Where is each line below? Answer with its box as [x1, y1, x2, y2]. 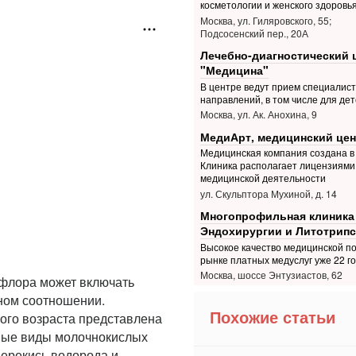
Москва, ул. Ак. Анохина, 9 [199, 107, 317, 122]
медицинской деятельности [199, 171, 326, 185]
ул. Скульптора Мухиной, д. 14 [199, 186, 337, 200]
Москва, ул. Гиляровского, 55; [199, 13, 331, 27]
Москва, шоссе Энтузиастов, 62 [199, 268, 342, 282]
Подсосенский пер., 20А [199, 25, 308, 40]
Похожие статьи [210, 308, 335, 327]
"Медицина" [199, 62, 269, 79]
